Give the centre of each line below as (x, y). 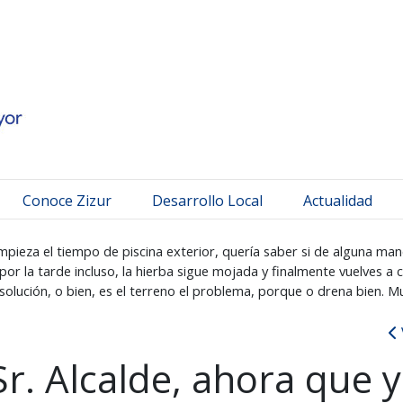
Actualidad (338, 200)
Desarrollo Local (207, 200)
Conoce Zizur (67, 200)
